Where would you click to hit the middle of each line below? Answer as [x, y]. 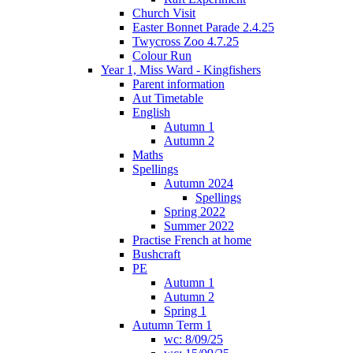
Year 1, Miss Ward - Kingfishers [181, 70]
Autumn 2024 [199, 184]
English [151, 113]
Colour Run [162, 56]
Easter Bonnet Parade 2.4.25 [203, 28]
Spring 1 [185, 311]
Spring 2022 [195, 212]
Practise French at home [192, 240]
